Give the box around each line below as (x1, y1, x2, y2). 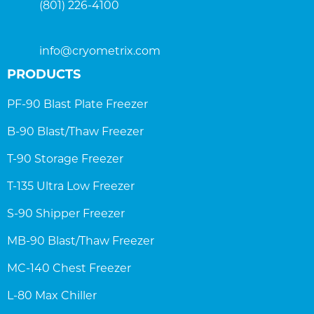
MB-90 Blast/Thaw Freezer (7, 233, 154, 248)
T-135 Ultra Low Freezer (7, 178, 135, 193)
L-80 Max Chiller (7, 287, 97, 303)
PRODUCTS (7, 65, 81, 83)
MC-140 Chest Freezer (7, 260, 131, 275)
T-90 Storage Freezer (7, 151, 123, 166)
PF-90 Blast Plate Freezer (7, 96, 148, 111)
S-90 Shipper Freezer (7, 205, 125, 221)
